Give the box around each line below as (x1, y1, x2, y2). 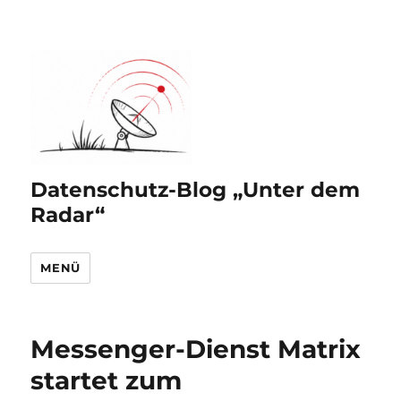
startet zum (30, 365, 183, 397)
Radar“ (30, 202, 106, 228)
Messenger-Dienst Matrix (30, 334, 362, 365)
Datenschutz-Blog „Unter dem (30, 177, 361, 203)
